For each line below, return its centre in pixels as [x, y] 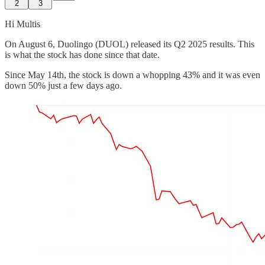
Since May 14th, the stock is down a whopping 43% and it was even [132, 75]
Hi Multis [22, 24]
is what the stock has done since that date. [82, 54]
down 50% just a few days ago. [63, 85]
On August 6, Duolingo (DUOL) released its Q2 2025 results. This [130, 44]
